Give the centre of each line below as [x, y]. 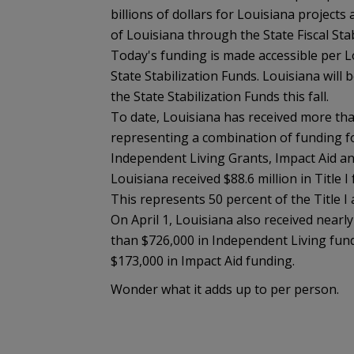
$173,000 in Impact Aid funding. [202, 261]
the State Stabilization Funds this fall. [219, 96]
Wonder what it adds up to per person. [224, 289]
